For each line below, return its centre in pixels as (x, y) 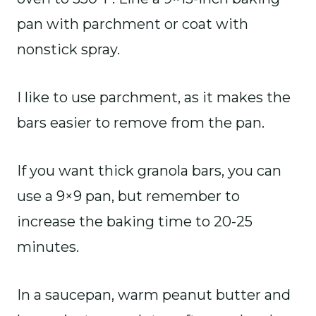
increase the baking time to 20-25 (135, 221)
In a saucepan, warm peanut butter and (154, 295)
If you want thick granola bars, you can (149, 171)
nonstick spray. (68, 49)
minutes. (48, 247)
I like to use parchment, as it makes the (154, 97)
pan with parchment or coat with (133, 24)
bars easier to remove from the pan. (141, 123)
